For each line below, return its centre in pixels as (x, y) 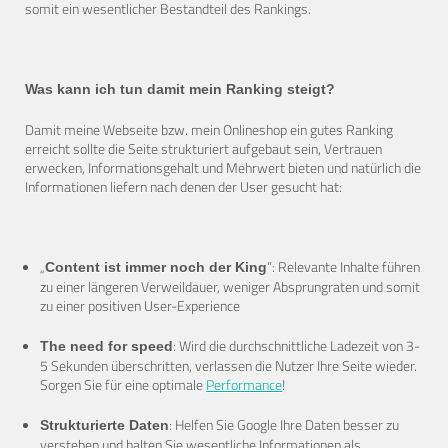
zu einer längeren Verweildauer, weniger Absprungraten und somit (230, 287)
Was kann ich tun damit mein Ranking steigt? (179, 89)
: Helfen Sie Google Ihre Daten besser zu (284, 425)
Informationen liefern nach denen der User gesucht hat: (183, 187)
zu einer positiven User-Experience (140, 306)
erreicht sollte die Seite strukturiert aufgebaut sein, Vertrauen (203, 149)
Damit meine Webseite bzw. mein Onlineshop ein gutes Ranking (208, 130)
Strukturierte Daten (105, 425)
